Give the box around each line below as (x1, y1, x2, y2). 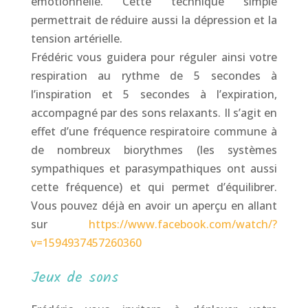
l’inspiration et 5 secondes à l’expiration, (30, 86, 278, 102)
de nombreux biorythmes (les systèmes (30, 142, 278, 157)
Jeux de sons (30, 265, 119, 290)
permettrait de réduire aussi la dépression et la (30, 12, 278, 27)
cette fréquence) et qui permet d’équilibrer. (30, 179, 278, 195)
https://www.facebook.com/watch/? (89, 216, 278, 232)
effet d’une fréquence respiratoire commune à (30, 123, 278, 139)
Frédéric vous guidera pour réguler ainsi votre (30, 49, 278, 65)
